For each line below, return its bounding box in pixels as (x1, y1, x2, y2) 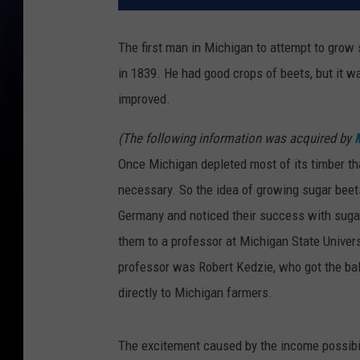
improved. (118, 91, 170, 108)
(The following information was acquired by (118, 130, 354, 147)
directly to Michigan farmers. (118, 284, 272, 301)
